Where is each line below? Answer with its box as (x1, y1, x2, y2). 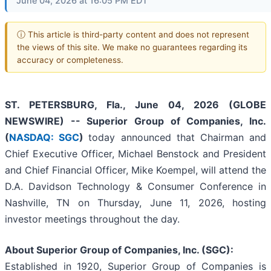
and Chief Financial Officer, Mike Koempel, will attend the (5, 164, 266, 177)
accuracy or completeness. (17, 54, 123, 65)
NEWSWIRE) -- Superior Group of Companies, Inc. (5, 115, 266, 128)
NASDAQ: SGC (9, 131, 80, 144)
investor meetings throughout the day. (5, 213, 180, 226)
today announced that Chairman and (88, 131, 267, 144)
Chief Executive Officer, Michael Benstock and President (5, 148, 266, 160)
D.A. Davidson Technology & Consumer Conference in (5, 180, 266, 193)
